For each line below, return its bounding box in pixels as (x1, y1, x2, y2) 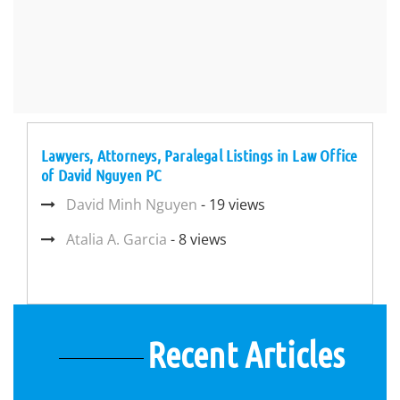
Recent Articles (146, 332, 346, 375)
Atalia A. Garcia (66, 229, 167, 249)
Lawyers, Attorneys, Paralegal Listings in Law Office (41, 146, 358, 165)
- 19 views (197, 195, 265, 214)
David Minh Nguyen (66, 195, 197, 214)
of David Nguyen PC (41, 165, 162, 185)
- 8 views (167, 229, 227, 249)
